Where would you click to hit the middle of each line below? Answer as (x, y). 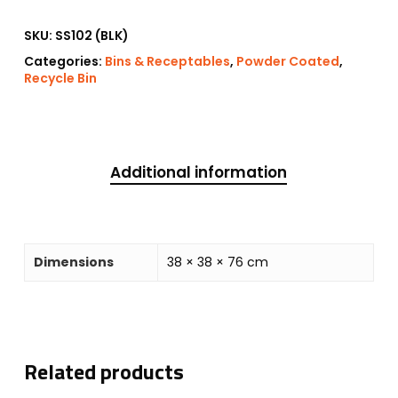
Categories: (64, 61)
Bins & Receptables (167, 61)
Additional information (199, 172)
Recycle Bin (60, 78)
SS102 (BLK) (92, 35)
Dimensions (73, 262)
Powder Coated (287, 61)
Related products (103, 371)
